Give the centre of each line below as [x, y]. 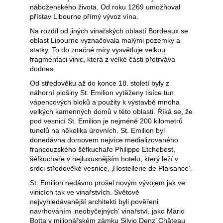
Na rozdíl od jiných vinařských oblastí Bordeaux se [109, 31]
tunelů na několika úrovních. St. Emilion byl [97, 130]
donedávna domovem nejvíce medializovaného [104, 140]
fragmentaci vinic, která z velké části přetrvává [103, 59]
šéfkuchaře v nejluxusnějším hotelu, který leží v [104, 159]
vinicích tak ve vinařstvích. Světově [85, 192]
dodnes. [43, 68]
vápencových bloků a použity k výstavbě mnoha [105, 102]
